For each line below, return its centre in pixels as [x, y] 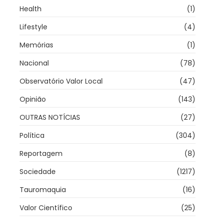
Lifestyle [33, 27]
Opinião [33, 99]
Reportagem [41, 153]
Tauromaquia [43, 189]
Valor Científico [46, 208]
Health [31, 9]
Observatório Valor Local [61, 81]
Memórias [36, 45]
